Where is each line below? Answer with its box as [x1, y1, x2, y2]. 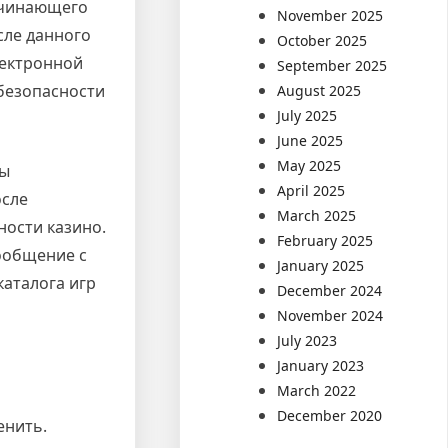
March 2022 [277, 380, 357, 400]
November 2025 [277, 5, 384, 25]
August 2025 [277, 80, 362, 100]
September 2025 [277, 55, 388, 75]
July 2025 [277, 105, 338, 125]
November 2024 [277, 305, 384, 325]
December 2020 [277, 405, 383, 425]
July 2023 [277, 330, 338, 350]
